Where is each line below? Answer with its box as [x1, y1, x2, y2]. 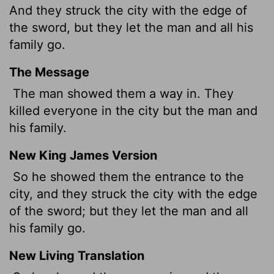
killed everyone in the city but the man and [9, 103, 257, 118]
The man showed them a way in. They [9, 86, 234, 101]
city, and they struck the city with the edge [9, 186, 257, 201]
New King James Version [9, 147, 157, 163]
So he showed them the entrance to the [9, 169, 244, 184]
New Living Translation [9, 248, 144, 263]
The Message [9, 64, 89, 80]
